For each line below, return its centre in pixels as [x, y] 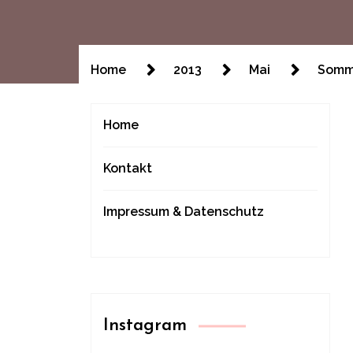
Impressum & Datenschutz [184, 212]
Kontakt [128, 168]
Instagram [145, 326]
